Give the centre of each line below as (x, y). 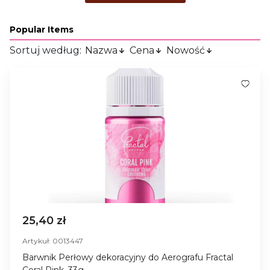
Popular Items (42, 29)
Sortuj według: (47, 50)
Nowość (186, 50)
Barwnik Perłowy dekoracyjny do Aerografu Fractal (128, 257)
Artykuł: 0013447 (53, 240)
